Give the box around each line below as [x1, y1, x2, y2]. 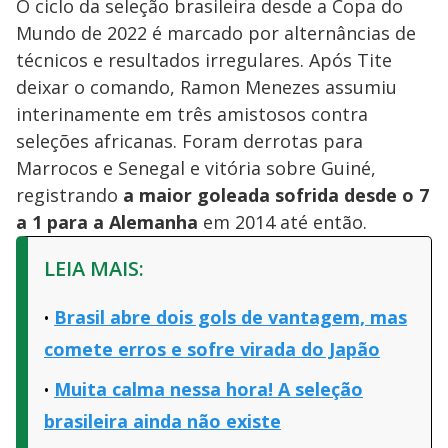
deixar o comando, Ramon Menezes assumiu [16, 74, 397, 99]
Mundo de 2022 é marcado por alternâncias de [16, 20, 416, 45]
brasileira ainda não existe [44, 408, 281, 433]
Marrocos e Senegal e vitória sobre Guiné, [16, 155, 376, 180]
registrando [16, 182, 123, 207]
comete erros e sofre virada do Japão [44, 336, 380, 361]
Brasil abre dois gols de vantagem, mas [54, 304, 407, 329]
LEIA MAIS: [44, 254, 144, 282]
